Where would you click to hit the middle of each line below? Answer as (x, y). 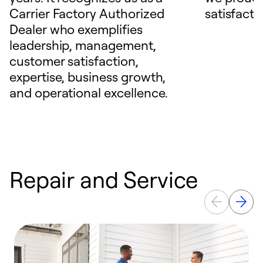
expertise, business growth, (88, 77)
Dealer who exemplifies (76, 29)
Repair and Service (104, 179)
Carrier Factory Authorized (87, 13)
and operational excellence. (89, 92)
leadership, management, (83, 45)
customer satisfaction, (74, 61)
